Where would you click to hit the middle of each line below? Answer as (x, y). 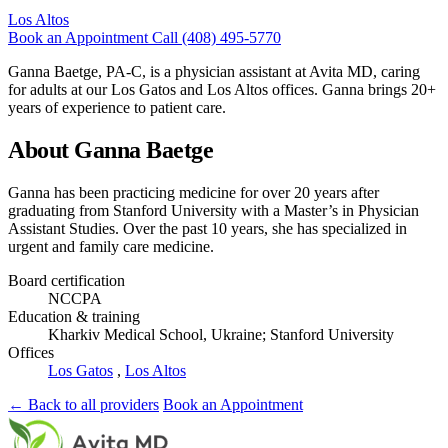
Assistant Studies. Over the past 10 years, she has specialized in (207, 228)
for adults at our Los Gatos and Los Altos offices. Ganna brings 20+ (222, 89)
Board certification (66, 280)
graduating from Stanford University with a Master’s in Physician (213, 210)
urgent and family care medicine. (111, 246)
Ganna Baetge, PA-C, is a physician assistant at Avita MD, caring (214, 71)
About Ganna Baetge (111, 149)
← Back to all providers (83, 404)
